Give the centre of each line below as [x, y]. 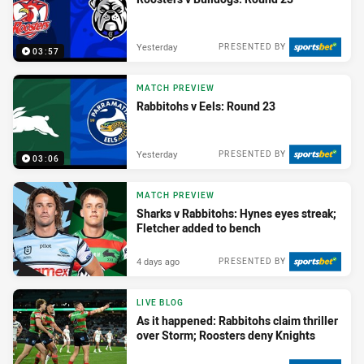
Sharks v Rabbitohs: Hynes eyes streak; [236, 214]
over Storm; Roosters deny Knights [226, 336]
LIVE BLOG [160, 303]
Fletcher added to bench [199, 228]
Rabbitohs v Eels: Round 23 [206, 106]
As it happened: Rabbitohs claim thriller [237, 321]
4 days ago [158, 261]
